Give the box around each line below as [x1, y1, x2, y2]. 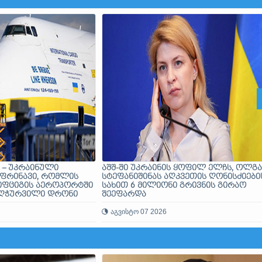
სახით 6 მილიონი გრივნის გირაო [102, 181, 246, 190]
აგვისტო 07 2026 [111, 208, 167, 216]
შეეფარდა [102, 190, 146, 199]
